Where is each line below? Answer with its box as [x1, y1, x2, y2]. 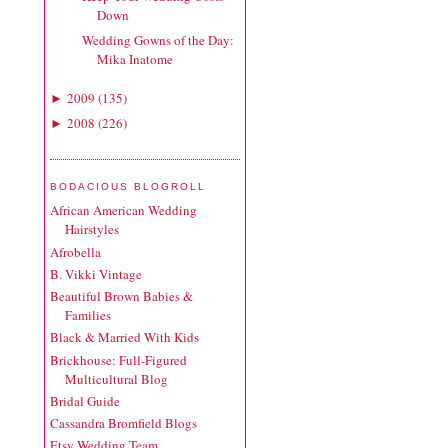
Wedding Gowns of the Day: [82, 31, 235, 50]
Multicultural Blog [65, 369, 168, 388]
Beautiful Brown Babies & [50, 287, 193, 306]
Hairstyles [65, 220, 119, 239]
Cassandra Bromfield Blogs [50, 414, 197, 433]
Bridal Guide [50, 391, 120, 410]
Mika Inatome [97, 50, 174, 69]
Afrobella [50, 242, 101, 261]
